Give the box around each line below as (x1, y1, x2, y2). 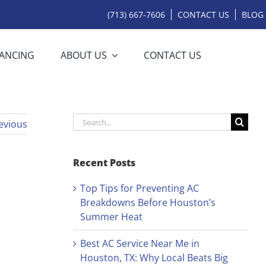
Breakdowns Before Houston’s (80, 196, 216, 210)
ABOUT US (61, 48, 107, 62)
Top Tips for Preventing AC (80, 182, 199, 195)
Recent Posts (72, 156, 135, 170)
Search (72, 113, 103, 127)
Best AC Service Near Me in (80, 237, 199, 251)
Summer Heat (80, 210, 142, 224)
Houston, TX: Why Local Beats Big (80, 251, 228, 265)
